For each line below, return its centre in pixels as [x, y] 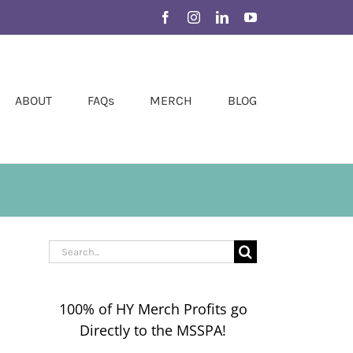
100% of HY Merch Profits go [153, 309]
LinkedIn [251, 17]
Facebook [195, 17]
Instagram [224, 17]
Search [71, 250]
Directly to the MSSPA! [153, 331]
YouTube [279, 17]
